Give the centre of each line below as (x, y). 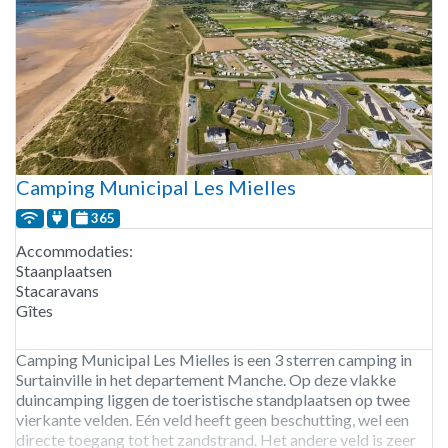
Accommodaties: (74, 251)
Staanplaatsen (64, 271)
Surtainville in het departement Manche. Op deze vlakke (206, 380)
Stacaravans (57, 291)
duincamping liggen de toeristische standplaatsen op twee (213, 400)
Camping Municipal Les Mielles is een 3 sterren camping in (214, 360)
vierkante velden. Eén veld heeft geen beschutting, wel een (212, 420)
